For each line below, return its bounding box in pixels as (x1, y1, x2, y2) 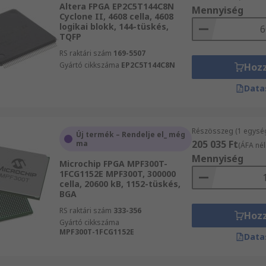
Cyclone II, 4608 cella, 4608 (59, 11, 173, 22)
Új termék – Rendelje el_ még (75, 129, 185, 140)
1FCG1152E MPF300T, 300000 (59, 168, 176, 179)
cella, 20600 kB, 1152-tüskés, (59, 178, 180, 189)
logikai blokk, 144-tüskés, (59, 21, 169, 32)
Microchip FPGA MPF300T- (59, 158, 167, 169)
